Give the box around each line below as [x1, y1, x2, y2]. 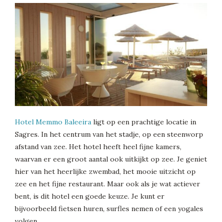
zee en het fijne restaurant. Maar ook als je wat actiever [15, 179, 200, 188]
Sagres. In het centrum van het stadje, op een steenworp [15, 129, 203, 139]
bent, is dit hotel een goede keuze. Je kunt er [15, 191, 165, 201]
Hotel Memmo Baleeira [15, 117, 91, 126]
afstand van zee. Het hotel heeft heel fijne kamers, [15, 142, 181, 151]
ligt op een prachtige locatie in [91, 117, 196, 126]
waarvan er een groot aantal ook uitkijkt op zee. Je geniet [15, 154, 207, 164]
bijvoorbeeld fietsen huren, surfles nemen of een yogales [15, 204, 203, 213]
